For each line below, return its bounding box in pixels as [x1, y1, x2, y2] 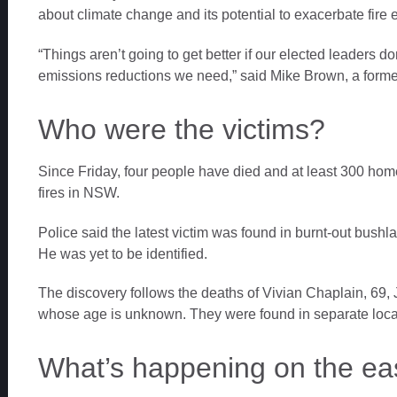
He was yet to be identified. [37, 245, 207, 261]
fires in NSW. [37, 184, 120, 200]
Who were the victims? [37, 113, 325, 145]
